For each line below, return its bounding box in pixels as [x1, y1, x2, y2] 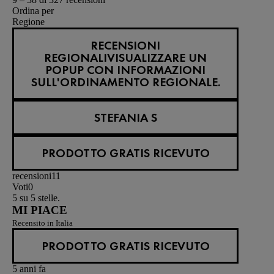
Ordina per [12, 5, 54, 16]
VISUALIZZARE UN [107, 49, 207, 65]
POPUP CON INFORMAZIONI [45, 61, 206, 78]
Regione [12, 16, 45, 27]
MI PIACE [12, 203, 67, 217]
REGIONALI [44, 49, 107, 65]
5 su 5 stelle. [12, 192, 60, 203]
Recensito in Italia [12, 218, 73, 228]
